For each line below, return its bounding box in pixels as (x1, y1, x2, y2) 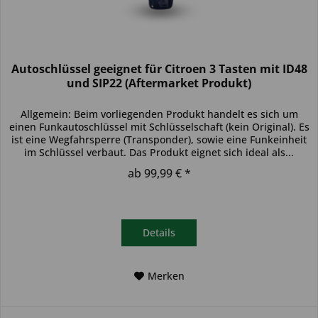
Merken (147, 268, 185, 283)
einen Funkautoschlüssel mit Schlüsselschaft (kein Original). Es (9, 119, 309, 133)
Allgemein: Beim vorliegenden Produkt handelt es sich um (20, 106, 298, 121)
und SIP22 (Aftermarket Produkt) (67, 75, 252, 91)
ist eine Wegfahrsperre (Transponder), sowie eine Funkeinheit (11, 132, 307, 146)
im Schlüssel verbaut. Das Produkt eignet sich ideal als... (24, 145, 295, 159)
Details (143, 225, 176, 239)
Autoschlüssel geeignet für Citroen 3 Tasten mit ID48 (11, 60, 307, 77)
